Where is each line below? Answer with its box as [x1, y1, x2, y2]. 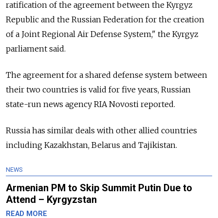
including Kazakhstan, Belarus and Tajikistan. [6, 140, 177, 150]
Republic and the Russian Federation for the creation [6, 14, 204, 24]
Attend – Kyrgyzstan [6, 193, 97, 205]
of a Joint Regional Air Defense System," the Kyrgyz [6, 29, 199, 39]
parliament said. [6, 43, 66, 54]
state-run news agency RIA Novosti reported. [6, 99, 175, 109]
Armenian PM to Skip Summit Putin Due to [6, 182, 192, 194]
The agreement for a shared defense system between [6, 70, 207, 80]
